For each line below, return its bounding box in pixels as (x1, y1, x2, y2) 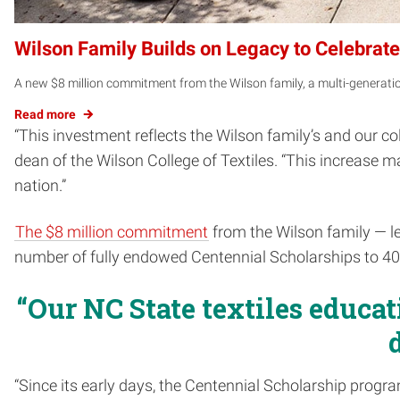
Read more (14, 107, 76, 122)
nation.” (14, 177, 66, 196)
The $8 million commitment (15, 223, 208, 242)
